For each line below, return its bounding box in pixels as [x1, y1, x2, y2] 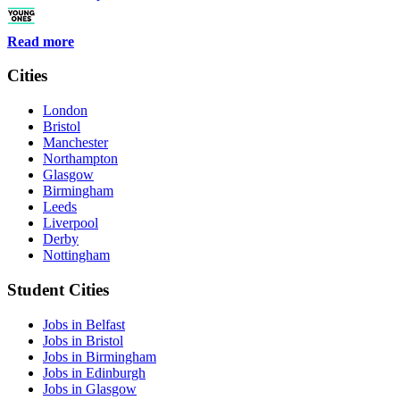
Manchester [43, 135, 108, 151]
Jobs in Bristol [43, 332, 123, 348]
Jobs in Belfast [43, 316, 125, 332]
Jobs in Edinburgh [43, 364, 146, 380]
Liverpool [43, 215, 98, 231]
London [43, 103, 87, 119]
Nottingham [43, 247, 110, 263]
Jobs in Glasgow [43, 380, 137, 396]
